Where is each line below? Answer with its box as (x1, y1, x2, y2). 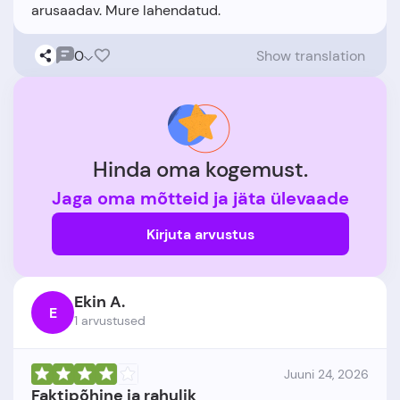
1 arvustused (74, 312, 146, 329)
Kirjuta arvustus (146, 224, 254, 244)
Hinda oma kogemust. (92, 155, 308, 183)
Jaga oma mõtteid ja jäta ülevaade (51, 187, 349, 210)
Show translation (256, 46, 365, 65)
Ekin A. (74, 291, 125, 312)
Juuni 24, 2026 (284, 366, 369, 382)
